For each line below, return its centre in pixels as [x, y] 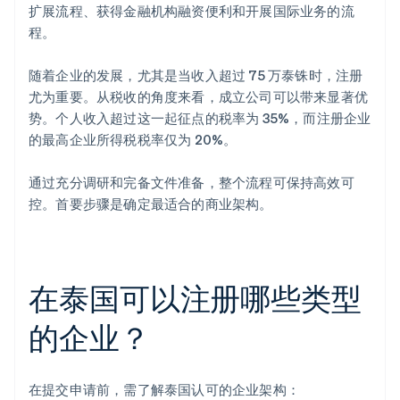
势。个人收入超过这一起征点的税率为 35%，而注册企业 [200, 118]
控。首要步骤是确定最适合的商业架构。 [151, 204]
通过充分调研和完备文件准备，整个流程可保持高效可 [192, 183]
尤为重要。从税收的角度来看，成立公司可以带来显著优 [199, 97]
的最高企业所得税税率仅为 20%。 [133, 140]
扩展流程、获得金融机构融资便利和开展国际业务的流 [192, 11]
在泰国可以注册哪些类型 [195, 298]
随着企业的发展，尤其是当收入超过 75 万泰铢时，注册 [196, 75]
